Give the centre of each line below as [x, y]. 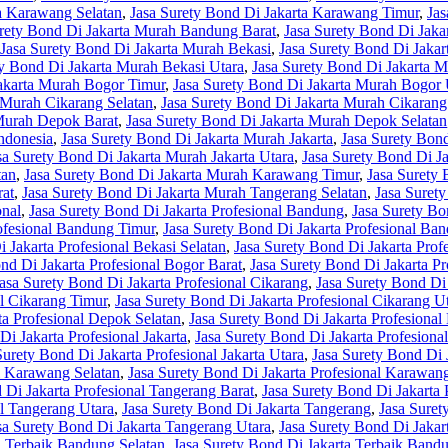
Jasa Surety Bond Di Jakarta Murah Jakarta [197, 139]
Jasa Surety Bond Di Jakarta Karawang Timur [274, 13]
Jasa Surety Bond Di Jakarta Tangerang [246, 409]
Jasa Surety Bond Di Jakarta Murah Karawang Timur [191, 175]
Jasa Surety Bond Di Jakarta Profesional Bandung [186, 211]
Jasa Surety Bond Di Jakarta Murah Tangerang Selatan [194, 193]
